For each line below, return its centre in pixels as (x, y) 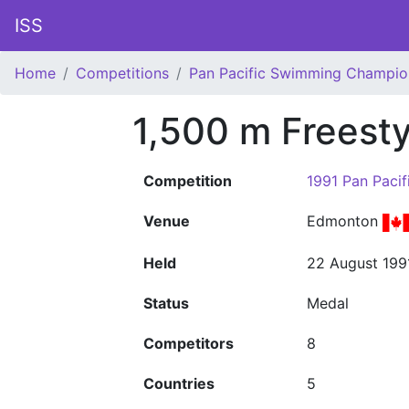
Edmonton (345, 221)
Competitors (189, 343)
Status (166, 303)
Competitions (122, 73)
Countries (179, 383)
